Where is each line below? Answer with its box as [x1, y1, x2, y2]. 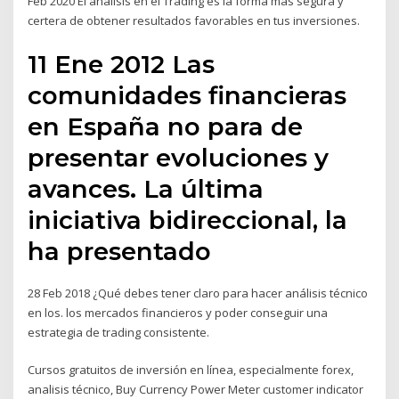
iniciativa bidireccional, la [28, 204, 348, 235]
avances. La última [28, 173, 265, 204]
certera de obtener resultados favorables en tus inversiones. [28, 12, 361, 29]
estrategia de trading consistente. [28, 323, 210, 340]
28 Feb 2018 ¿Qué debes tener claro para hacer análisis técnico [28, 284, 369, 301]
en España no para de [28, 110, 304, 142]
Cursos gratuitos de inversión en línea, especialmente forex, [28, 362, 354, 379]
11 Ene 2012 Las [28, 48, 216, 79]
